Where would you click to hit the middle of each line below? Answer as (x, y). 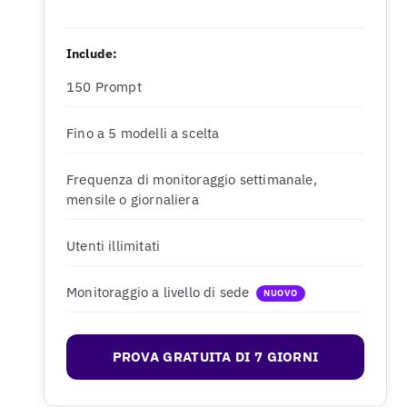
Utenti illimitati (114, 246)
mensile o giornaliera (133, 199)
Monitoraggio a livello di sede (158, 292)
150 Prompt (104, 87)
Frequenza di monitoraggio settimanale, (192, 179)
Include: (92, 54)
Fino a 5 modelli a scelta (143, 133)
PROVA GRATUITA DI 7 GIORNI (215, 357)
